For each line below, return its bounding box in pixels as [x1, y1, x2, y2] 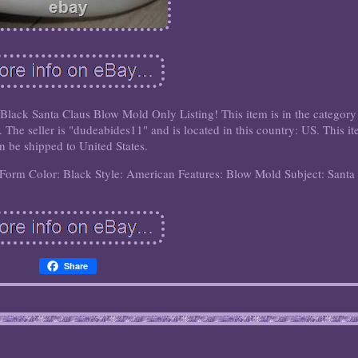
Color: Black [29, 165, 93, 182]
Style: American [95, 165, 176, 182]
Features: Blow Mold [178, 165, 282, 182]
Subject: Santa [284, 165, 356, 182]
